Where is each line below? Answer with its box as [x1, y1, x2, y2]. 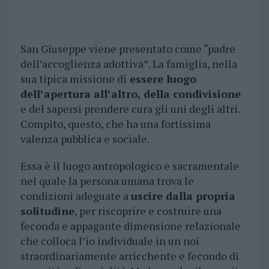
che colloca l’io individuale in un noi [20, 234, 199, 249]
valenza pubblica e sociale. [20, 131, 150, 147]
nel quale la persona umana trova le [20, 174, 194, 189]
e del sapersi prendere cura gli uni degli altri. [20, 101, 240, 116]
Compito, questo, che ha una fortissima [20, 116, 211, 131]
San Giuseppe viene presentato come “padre [20, 41, 235, 56]
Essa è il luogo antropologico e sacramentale [20, 159, 239, 174]
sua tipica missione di [20, 71, 127, 86]
